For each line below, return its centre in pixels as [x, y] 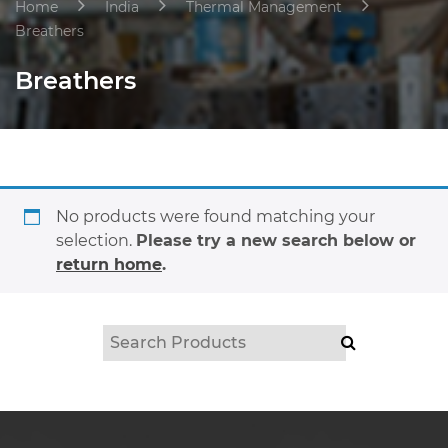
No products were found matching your [215, 216]
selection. [96, 240]
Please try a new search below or [276, 240]
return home [109, 264]
